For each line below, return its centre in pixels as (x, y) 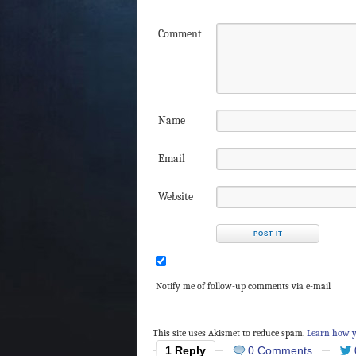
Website (176, 197)
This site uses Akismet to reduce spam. (230, 333)
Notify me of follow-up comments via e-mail (243, 286)
